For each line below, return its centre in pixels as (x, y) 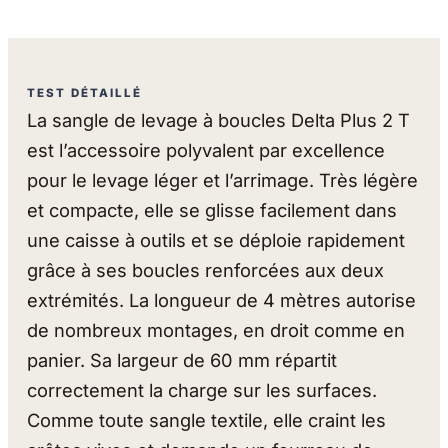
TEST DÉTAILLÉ (85, 92)
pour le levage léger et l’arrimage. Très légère (223, 179)
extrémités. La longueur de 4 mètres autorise (222, 299)
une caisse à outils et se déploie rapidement (216, 239)
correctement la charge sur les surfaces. (202, 389)
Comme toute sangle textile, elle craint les (207, 419)
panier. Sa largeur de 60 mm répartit (182, 359)
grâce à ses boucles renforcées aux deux (206, 269)
